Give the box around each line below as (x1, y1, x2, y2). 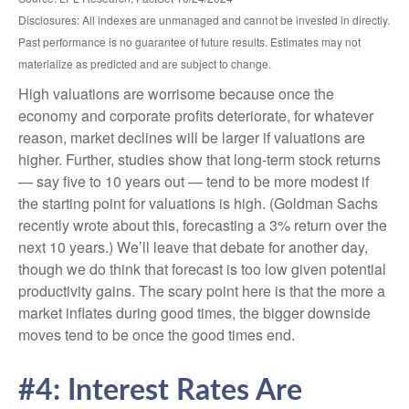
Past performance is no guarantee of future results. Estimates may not (18, 34, 361, 50)
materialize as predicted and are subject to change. (18, 56, 271, 72)
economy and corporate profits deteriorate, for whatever (18, 105, 373, 127)
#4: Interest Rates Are (18, 376, 302, 406)
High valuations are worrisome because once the (18, 83, 334, 105)
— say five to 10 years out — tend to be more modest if (18, 171, 369, 193)
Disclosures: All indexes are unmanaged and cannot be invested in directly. (18, 12, 390, 28)
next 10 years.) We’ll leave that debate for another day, (18, 236, 368, 258)
